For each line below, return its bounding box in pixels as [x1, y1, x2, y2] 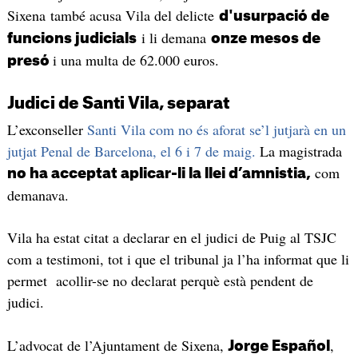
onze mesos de [210, 31, 320, 46]
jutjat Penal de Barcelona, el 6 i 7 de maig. [6, 141, 260, 161]
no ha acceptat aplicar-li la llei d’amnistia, [6, 165, 311, 181]
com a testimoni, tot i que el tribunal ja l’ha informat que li [6, 249, 349, 269]
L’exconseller [6, 119, 87, 139]
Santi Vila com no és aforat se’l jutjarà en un [86, 119, 346, 139]
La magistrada [259, 141, 342, 161]
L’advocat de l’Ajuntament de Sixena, [6, 335, 228, 355]
